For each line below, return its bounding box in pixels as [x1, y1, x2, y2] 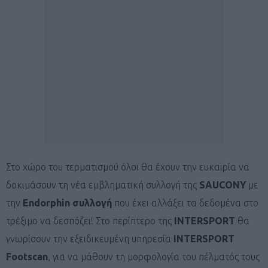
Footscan [6, 251, 48, 262]
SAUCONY [199, 179, 246, 190]
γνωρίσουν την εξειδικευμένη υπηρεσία [6, 233, 173, 244]
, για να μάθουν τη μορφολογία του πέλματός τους [48, 251, 260, 262]
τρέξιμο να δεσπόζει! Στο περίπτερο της [6, 215, 174, 226]
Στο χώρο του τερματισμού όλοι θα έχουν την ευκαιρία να [6, 161, 249, 172]
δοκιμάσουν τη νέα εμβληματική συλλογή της [6, 179, 199, 190]
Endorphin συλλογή [23, 197, 112, 208]
